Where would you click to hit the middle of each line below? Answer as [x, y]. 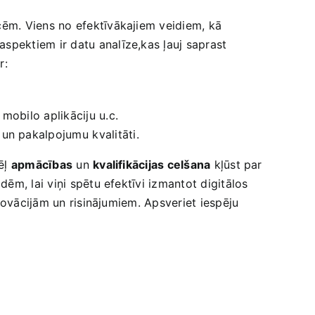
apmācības [42, 165]
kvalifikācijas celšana [152, 165]
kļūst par [236, 165]
